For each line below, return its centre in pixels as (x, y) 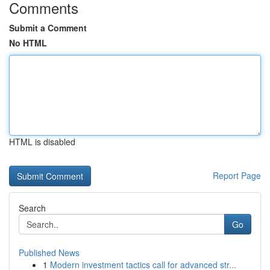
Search (32, 208)
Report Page (237, 175)
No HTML (28, 43)
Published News (49, 253)
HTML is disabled (42, 142)
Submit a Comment (48, 28)
